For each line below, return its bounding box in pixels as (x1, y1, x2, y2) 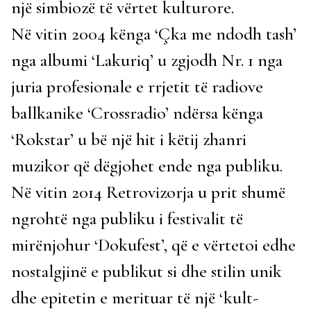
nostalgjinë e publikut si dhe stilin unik (11, 260, 282, 282)
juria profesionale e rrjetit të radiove (11, 76, 263, 97)
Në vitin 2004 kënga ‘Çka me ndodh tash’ (11, 23, 296, 44)
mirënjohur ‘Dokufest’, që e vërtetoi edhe (11, 234, 296, 255)
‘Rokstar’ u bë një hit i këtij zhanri (11, 128, 246, 150)
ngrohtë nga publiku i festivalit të (11, 208, 243, 229)
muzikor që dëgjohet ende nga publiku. (11, 155, 283, 176)
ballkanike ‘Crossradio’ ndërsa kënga (11, 102, 263, 124)
